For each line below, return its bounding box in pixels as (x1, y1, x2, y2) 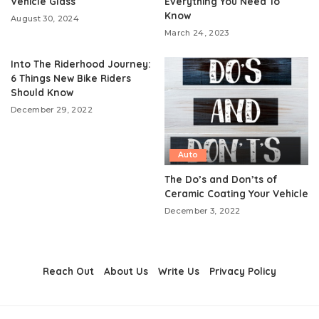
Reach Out (43, 264, 94, 277)
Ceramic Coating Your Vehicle (164, 187, 308, 199)
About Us (104, 264, 148, 277)
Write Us (158, 264, 199, 277)
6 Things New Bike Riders (11, 72, 131, 85)
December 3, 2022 (164, 205, 241, 216)
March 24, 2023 (164, 28, 229, 38)
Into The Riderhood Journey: (11, 58, 151, 70)
